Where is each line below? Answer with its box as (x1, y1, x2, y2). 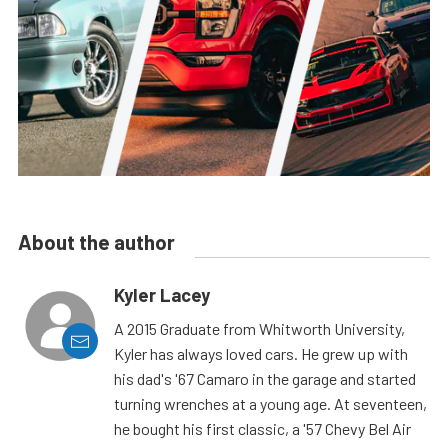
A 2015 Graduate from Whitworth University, (114, 319, 405, 339)
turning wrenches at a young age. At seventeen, (114, 394, 427, 414)
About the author (18, 230, 175, 255)
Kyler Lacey (114, 284, 210, 307)
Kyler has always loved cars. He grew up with (114, 344, 408, 364)
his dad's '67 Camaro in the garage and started (114, 369, 416, 389)
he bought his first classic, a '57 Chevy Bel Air (114, 419, 411, 439)
